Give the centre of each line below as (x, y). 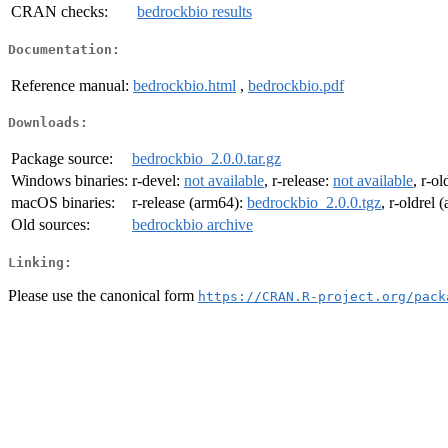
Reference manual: (70, 85)
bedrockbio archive (192, 225)
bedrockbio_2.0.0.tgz (314, 203)
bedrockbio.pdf (296, 85)
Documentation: (64, 49)
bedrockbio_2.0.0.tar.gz (206, 159)
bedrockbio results (194, 12)
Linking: (40, 262)
